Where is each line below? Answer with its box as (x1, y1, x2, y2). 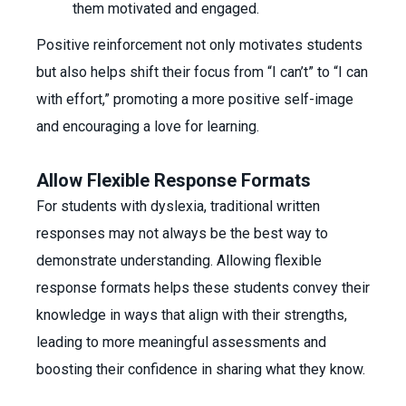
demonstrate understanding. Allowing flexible (36, 252, 322, 269)
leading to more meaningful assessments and (36, 333, 326, 351)
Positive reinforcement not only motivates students (36, 36, 362, 53)
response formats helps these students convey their (36, 279, 370, 296)
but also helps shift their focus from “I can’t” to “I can (36, 63, 368, 81)
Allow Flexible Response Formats (36, 169, 311, 191)
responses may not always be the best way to (36, 225, 328, 242)
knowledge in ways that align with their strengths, (36, 306, 347, 324)
